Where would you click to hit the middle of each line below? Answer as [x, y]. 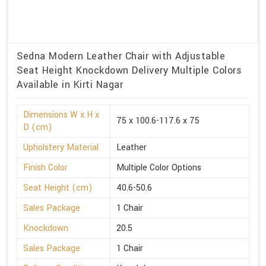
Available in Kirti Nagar [70, 84]
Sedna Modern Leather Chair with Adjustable [121, 56]
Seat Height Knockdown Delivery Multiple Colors [129, 70]
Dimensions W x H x [61, 115]
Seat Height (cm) [58, 188]
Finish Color [45, 167]
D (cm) [38, 127]
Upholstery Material [61, 147]
